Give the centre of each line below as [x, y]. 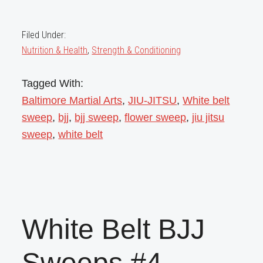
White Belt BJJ [114, 229]
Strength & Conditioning [136, 50]
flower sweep [156, 118]
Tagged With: [53, 84]
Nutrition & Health [55, 50]
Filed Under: [44, 35]
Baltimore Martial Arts [72, 101]
